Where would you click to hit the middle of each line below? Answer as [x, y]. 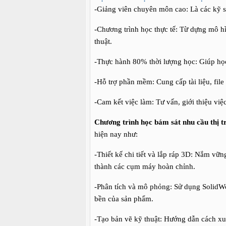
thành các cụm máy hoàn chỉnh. [145, 166]
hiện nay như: [116, 134]
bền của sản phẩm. [124, 199]
